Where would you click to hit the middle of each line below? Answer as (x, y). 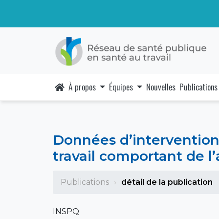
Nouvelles (161, 87)
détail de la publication (167, 182)
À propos (83, 87)
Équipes (122, 87)
